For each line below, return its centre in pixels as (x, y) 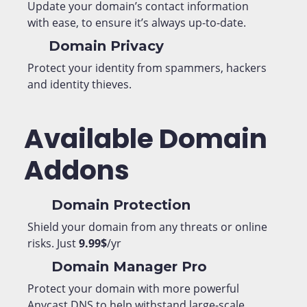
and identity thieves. (79, 84)
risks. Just (53, 243)
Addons (77, 170)
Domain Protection (119, 205)
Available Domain (146, 139)
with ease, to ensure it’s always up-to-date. (137, 23)
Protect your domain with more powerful (133, 288)
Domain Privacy (104, 46)
